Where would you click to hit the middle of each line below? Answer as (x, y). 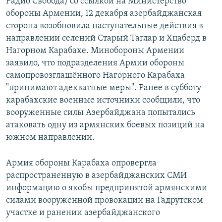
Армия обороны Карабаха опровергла (81, 164)
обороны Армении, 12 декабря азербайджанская (104, 14)
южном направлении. (50, 138)
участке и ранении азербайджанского (83, 213)
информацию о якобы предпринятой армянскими (107, 188)
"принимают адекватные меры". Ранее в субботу (104, 88)
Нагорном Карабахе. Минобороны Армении (95, 51)
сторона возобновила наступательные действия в (105, 26)
